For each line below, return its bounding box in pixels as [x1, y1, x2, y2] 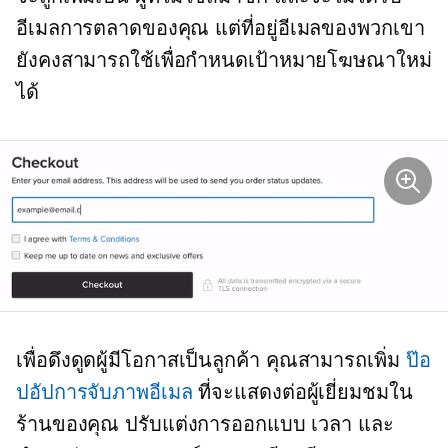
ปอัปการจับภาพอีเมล [16, 381, 193, 404]
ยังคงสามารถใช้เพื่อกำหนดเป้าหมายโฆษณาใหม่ [16, 48, 432, 71]
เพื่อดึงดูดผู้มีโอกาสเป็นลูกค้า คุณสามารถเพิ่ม [16, 349, 406, 372]
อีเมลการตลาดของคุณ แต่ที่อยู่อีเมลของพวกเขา [16, 16, 425, 39]
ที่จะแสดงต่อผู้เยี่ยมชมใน [192, 381, 413, 404]
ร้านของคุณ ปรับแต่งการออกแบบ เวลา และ [16, 413, 394, 436]
